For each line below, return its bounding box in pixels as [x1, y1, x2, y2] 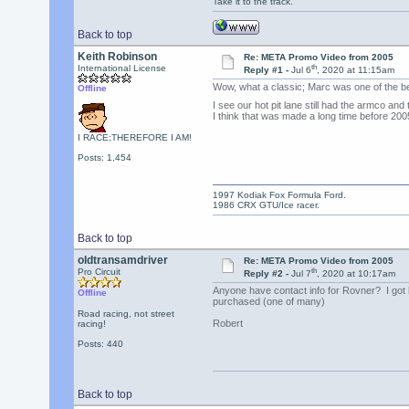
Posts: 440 [77, 339, 123, 349]
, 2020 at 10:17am [317, 268, 396, 279]
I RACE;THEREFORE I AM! [77, 132, 192, 142]
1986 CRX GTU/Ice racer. [212, 200, 320, 210]
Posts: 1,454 [77, 152, 131, 163]
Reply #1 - [244, 65, 292, 76]
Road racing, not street [77, 309, 174, 319]
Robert [212, 318, 243, 330]
